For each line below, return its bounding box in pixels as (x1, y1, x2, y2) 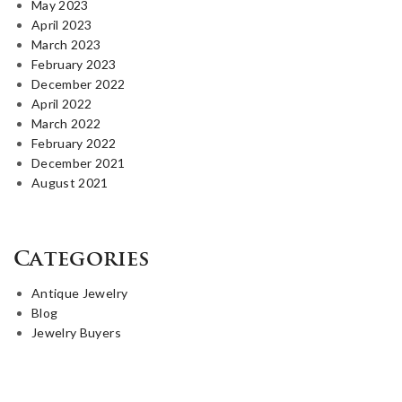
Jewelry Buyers (31, 324, 121, 340)
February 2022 (31, 135, 117, 151)
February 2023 (31, 56, 117, 72)
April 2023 (31, 16, 92, 32)
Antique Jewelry (31, 284, 128, 301)
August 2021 (31, 174, 109, 190)
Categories (13, 249, 150, 271)
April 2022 (31, 95, 92, 111)
